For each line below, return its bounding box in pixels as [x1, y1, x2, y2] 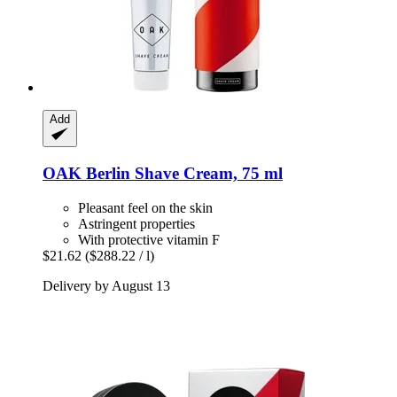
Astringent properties [78, 215, 195, 231]
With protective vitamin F [78, 231, 220, 247]
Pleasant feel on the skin [78, 199, 213, 215]
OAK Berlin [43, 164, 130, 183]
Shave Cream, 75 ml [130, 164, 283, 183]
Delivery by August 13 [43, 277, 170, 293]
